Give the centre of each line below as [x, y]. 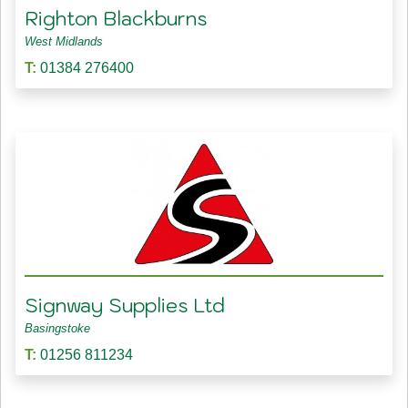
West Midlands [63, 42]
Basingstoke [57, 329]
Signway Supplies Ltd [124, 306]
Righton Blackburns [115, 19]
